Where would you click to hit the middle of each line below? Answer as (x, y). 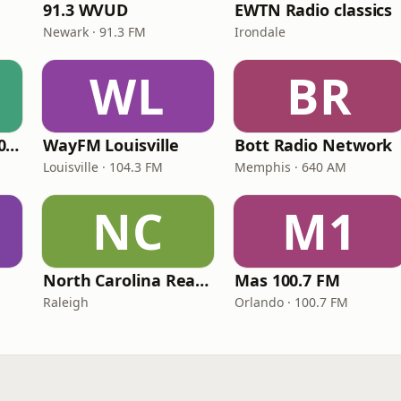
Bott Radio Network (314, 145)
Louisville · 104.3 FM (103, 167)
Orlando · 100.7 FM (291, 302)
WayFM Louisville (111, 145)
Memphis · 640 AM (290, 167)
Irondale (260, 32)
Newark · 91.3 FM (94, 32)
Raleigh (66, 302)
